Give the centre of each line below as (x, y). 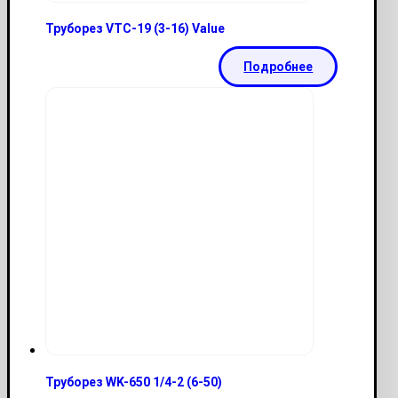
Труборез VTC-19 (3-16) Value (135, 29)
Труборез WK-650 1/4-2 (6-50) (134, 382)
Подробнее (279, 67)
